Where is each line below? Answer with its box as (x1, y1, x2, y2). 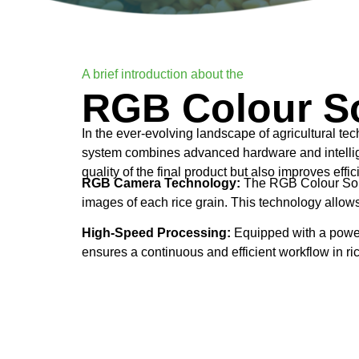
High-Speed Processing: (82, 226, 231, 240)
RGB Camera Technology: (82, 176, 240, 191)
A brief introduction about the (82, 67, 244, 82)
